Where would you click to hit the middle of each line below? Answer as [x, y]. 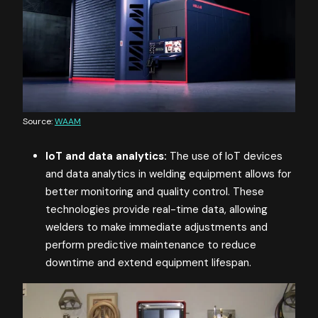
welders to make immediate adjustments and [157, 227]
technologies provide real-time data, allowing [157, 210]
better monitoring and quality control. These [155, 192]
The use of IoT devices [225, 157]
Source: [39, 122]
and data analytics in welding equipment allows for [168, 174]
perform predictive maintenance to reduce [151, 245]
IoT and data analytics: [106, 157]
